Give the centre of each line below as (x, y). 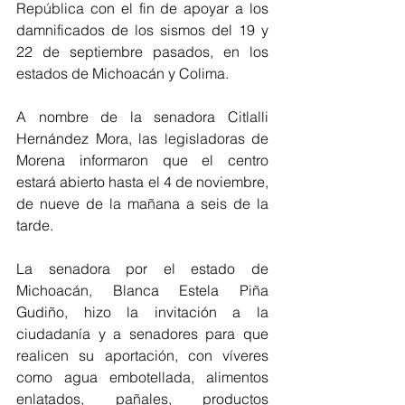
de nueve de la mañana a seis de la (142, 203)
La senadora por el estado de (142, 268)
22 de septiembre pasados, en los (142, 52)
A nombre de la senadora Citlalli (142, 117)
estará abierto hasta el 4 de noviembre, (142, 182)
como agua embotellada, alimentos (142, 377)
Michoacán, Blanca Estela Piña (142, 290)
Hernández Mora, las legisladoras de (142, 138)
